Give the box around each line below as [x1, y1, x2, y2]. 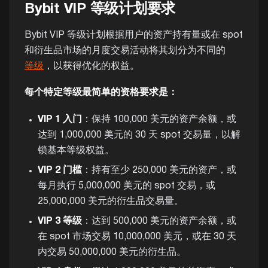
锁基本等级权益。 [37, 146, 114, 155]
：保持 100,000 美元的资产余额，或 [81, 115, 236, 124]
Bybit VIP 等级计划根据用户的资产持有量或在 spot [25, 31, 243, 40]
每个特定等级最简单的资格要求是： [25, 89, 178, 98]
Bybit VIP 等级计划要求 [25, 3, 176, 17]
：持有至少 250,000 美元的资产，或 [81, 166, 236, 175]
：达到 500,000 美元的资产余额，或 [81, 217, 236, 226]
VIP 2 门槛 [37, 166, 82, 175]
